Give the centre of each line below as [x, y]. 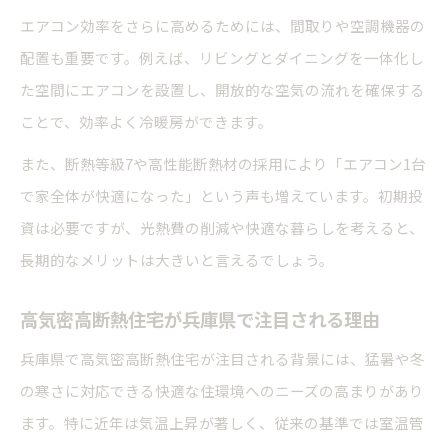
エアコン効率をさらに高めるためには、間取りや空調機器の [222, 26]
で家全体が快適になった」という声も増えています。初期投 [221, 196]
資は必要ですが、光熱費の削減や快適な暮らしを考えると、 [222, 228]
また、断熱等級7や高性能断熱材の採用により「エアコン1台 [223, 164]
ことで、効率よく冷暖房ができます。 [146, 122]
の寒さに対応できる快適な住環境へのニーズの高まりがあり [222, 391]
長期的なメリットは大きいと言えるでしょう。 [177, 260]
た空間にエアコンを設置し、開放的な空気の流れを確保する [222, 90]
